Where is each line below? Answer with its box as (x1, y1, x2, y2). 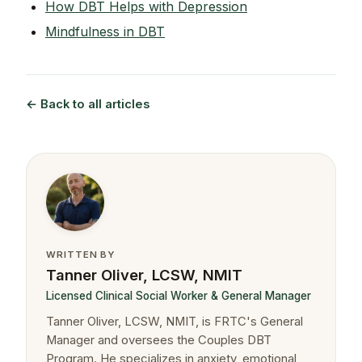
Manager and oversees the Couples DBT (46, 332, 271, 347)
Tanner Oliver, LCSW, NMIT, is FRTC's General (46, 314, 303, 329)
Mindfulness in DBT (45, 23, 165, 40)
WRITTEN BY (46, 249, 116, 261)
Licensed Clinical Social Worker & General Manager (46, 288, 311, 302)
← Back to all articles (26, 97, 149, 112)
